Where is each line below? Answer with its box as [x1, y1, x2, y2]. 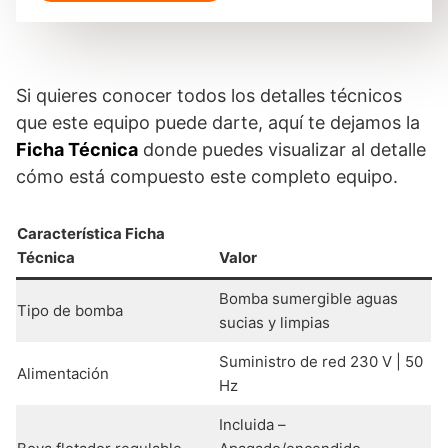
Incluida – [218, 415, 286, 435]
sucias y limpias [218, 313, 330, 333]
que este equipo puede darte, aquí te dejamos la [16, 112, 420, 134]
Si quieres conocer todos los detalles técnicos [16, 85, 402, 107]
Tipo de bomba [17, 301, 123, 321]
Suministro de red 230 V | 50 [218, 352, 423, 372]
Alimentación [17, 364, 109, 384]
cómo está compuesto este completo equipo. [16, 166, 398, 188]
